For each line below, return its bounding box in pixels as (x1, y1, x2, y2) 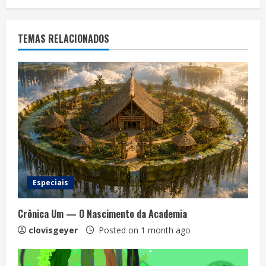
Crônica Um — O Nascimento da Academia (18, 206, 187, 221)
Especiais (33, 177, 68, 188)
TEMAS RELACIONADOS (18, 31, 109, 46)
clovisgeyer (28, 224, 78, 236)
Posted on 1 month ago (96, 224, 191, 236)
